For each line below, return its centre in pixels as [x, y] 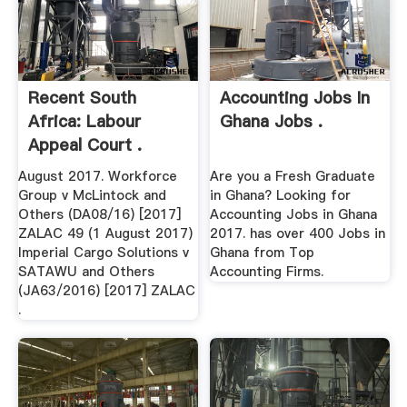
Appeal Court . [84, 144]
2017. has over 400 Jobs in [298, 234]
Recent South [82, 97]
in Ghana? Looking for [281, 196]
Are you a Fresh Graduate [293, 177]
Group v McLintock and [92, 196]
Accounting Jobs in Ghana [294, 215]
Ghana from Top [263, 253]
